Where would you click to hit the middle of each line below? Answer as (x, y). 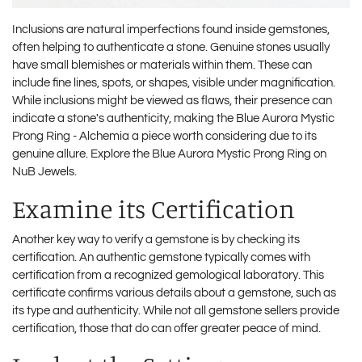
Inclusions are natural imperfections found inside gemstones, (171, 29)
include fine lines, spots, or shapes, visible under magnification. (174, 82)
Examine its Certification (154, 208)
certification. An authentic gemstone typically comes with (161, 257)
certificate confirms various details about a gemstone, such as (174, 293)
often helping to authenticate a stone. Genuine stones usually (171, 47)
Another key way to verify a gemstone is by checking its (156, 239)
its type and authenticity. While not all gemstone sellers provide (176, 310)
